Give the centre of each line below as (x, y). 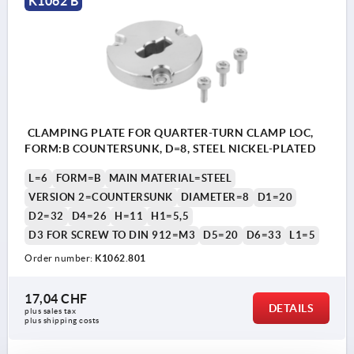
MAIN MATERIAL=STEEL (170, 179)
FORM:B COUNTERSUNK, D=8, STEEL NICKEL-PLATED (170, 149)
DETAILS (291, 309)
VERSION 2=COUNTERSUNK (101, 198)
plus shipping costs (62, 321)
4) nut (41, 73)
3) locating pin (65, 48)
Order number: (60, 258)
